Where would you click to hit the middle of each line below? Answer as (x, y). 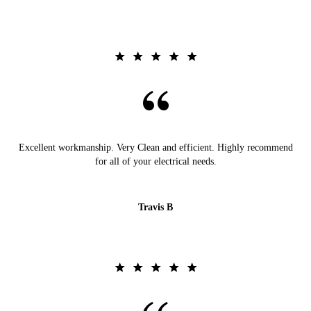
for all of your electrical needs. (155, 162)
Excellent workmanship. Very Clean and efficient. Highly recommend (155, 148)
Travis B (155, 208)
